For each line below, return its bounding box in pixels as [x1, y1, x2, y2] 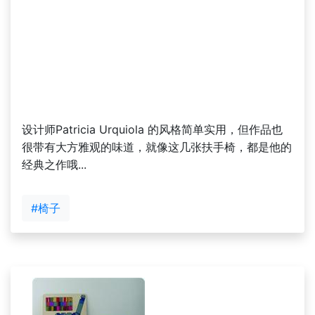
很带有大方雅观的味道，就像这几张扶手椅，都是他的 [22, 139, 292, 154]
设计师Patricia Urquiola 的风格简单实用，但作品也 [22, 122, 283, 136]
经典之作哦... [22, 157, 86, 172]
